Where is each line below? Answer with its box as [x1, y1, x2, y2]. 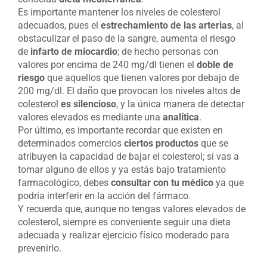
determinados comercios [18, 138, 124, 149]
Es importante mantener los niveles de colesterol [18, 7, 221, 18]
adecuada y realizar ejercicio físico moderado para [18, 229, 229, 241]
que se [198, 138, 228, 149]
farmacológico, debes [18, 177, 111, 188]
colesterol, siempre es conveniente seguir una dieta [18, 216, 231, 228]
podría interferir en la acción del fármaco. [18, 190, 191, 201]
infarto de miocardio [28, 46, 117, 57]
